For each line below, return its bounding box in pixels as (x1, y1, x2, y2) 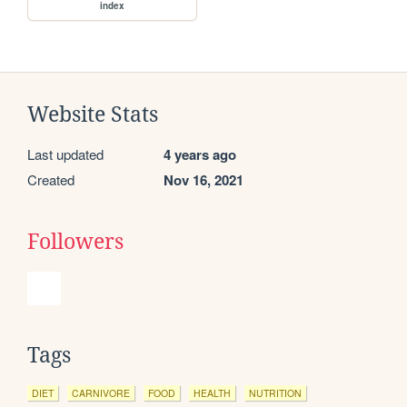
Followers (27, 229, 124, 253)
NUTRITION (249, 385, 302, 400)
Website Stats (27, 102, 158, 126)
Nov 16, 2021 (164, 169, 243, 190)
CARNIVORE (72, 385, 130, 400)
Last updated (27, 144, 104, 164)
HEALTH (194, 385, 231, 400)
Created (27, 169, 74, 189)
